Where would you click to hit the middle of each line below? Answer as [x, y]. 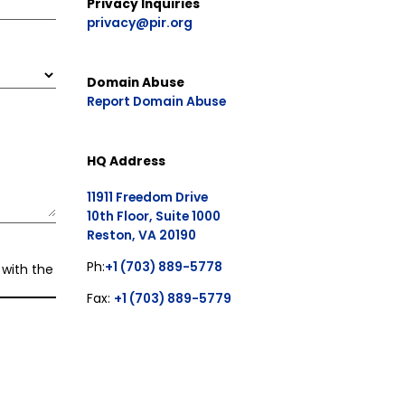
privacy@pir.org [140, 22]
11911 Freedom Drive [148, 197]
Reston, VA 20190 [142, 235]
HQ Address [127, 160]
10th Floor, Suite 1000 [154, 216]
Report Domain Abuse [157, 101]
